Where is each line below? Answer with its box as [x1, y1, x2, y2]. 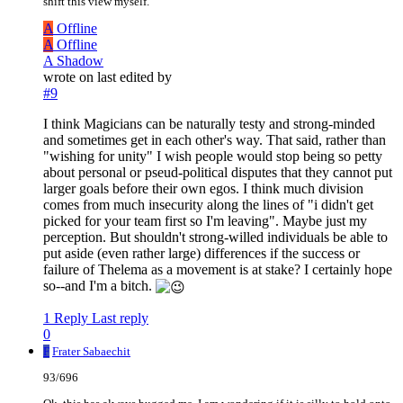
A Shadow [43, 53, 103, 69]
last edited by [97, 69, 172, 85]
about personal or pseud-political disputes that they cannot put [43, 165, 392, 181]
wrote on [43, 69, 97, 85]
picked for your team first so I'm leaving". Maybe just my [43, 213, 367, 229]
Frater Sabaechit [52, 345, 130, 359]
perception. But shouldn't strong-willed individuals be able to [43, 229, 388, 246]
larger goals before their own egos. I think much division [43, 181, 363, 197]
